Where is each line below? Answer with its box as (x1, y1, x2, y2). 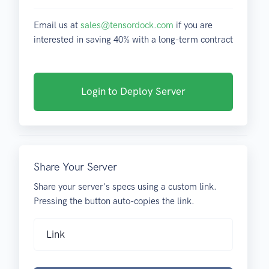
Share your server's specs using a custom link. (34, 181, 217, 193)
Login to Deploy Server (81, 85, 186, 98)
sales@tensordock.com (80, 19, 174, 31)
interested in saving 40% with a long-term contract (34, 34, 233, 45)
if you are (174, 19, 213, 31)
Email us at (34, 19, 80, 31)
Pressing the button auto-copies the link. (34, 196, 195, 207)
